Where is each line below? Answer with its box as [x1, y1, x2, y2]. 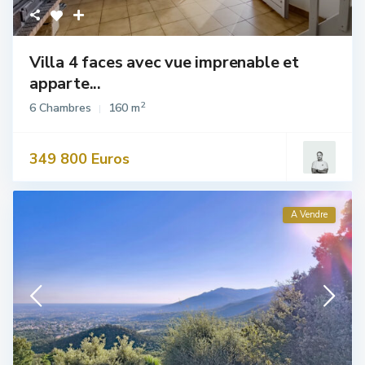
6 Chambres [29, 99, 92, 116]
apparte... [29, 72, 102, 95]
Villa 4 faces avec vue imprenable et [29, 51, 299, 73]
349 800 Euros [29, 148, 130, 169]
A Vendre [290, 208, 328, 221]
